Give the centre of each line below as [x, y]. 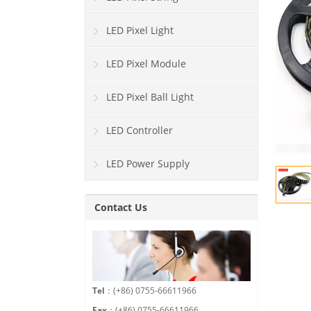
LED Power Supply [148, 164]
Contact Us [121, 208]
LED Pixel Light [140, 31]
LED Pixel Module [146, 64]
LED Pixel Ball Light [150, 97]
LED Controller [140, 131]
